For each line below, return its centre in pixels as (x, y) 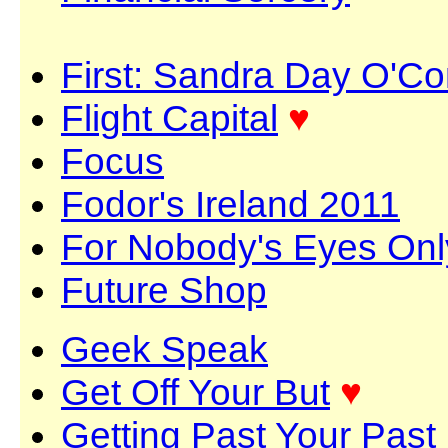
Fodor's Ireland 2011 (230, 204)
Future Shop (164, 290)
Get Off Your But (195, 392)
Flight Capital (169, 118)
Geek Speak (164, 349)
